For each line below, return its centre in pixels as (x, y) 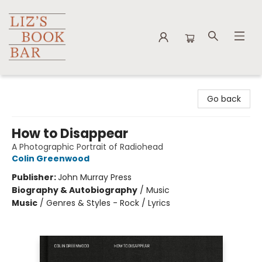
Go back (224, 99)
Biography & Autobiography (75, 190)
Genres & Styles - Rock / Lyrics (108, 203)
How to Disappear (70, 134)
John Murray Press (95, 177)
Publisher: (35, 177)
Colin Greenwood (51, 158)
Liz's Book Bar (35, 86)
